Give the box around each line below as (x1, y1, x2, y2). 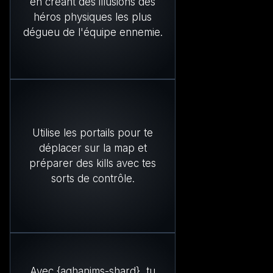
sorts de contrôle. (51, 172, 135, 185)
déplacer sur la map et (38, 141, 147, 154)
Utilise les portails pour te (32, 126, 153, 139)
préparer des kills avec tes (29, 157, 156, 169)
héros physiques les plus (34, 11, 152, 24)
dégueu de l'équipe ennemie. (23, 26, 163, 39)
